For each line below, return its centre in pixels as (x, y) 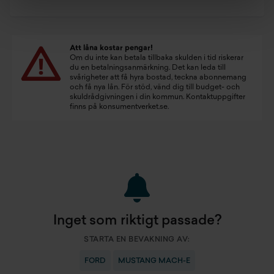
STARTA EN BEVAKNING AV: (137, 240)
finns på (84, 107)
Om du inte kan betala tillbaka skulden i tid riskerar (157, 58)
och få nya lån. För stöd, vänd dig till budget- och (155, 87)
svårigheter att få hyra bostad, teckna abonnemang (158, 78)
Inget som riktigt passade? (137, 221)
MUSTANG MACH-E (154, 261)
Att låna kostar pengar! (111, 48)
